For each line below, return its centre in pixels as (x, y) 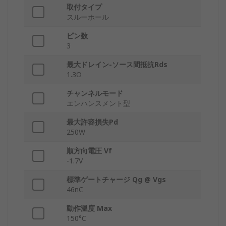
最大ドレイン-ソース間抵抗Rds (117, 65)
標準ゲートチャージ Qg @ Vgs (116, 180)
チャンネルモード (95, 93)
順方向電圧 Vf (89, 151)
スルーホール (88, 17)
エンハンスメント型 (98, 103)
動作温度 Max (89, 208)
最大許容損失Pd (92, 122)
